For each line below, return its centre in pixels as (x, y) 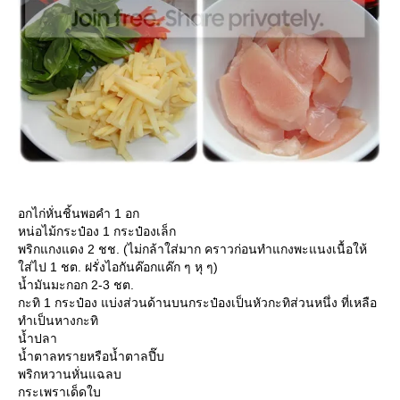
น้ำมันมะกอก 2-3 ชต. (76, 284)
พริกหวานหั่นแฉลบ (70, 374)
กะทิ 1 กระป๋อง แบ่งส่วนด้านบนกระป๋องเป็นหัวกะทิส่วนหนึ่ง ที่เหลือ (197, 302)
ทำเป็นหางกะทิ (58, 320)
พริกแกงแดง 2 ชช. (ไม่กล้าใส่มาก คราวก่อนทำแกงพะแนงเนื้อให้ (192, 249)
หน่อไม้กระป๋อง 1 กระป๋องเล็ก (97, 231)
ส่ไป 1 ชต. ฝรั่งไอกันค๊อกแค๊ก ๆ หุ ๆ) (118, 267)
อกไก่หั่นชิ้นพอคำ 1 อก (79, 213)
